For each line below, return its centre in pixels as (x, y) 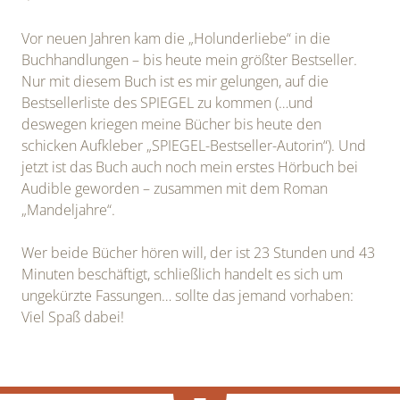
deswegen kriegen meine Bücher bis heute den (171, 125)
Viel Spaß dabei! (73, 317)
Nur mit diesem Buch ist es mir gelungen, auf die (175, 82)
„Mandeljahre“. (68, 210)
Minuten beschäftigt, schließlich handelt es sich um (182, 275)
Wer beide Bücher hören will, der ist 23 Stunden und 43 (198, 253)
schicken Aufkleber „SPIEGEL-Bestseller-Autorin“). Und (194, 146)
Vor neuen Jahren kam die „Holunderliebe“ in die (176, 39)
